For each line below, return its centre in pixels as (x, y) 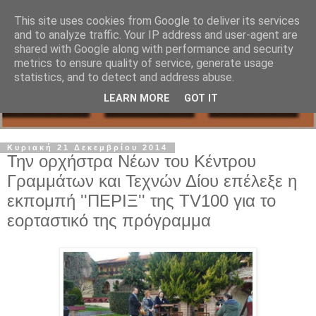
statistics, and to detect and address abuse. (124, 77)
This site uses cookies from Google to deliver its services (157, 21)
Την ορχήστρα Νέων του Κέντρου (132, 162)
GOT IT (201, 99)
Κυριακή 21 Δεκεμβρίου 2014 (87, 148)
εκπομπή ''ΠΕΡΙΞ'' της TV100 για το (141, 201)
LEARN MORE (137, 99)
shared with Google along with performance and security (154, 49)
